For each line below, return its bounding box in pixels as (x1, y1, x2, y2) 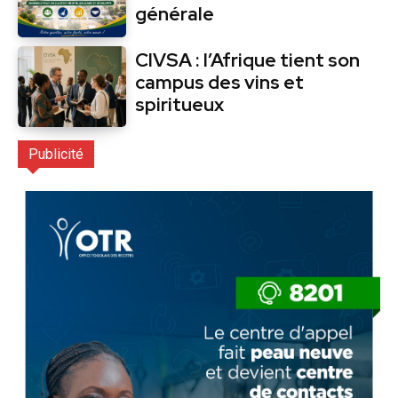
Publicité (28, 146, 84, 163)
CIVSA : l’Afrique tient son (135, 47, 361, 72)
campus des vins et (135, 69, 305, 94)
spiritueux (135, 92, 225, 116)
